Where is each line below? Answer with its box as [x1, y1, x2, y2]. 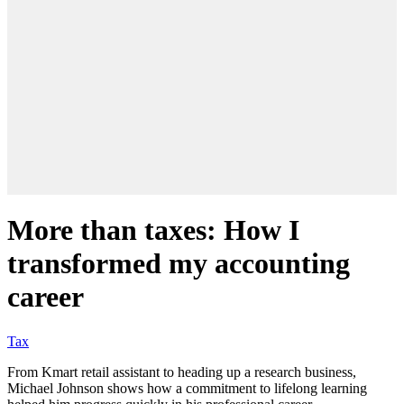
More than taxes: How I [7, 214, 299, 247]
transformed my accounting [7, 247, 350, 280]
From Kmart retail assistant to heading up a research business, [7, 363, 356, 380]
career [7, 280, 84, 314]
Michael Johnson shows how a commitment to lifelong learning [7, 380, 367, 396]
